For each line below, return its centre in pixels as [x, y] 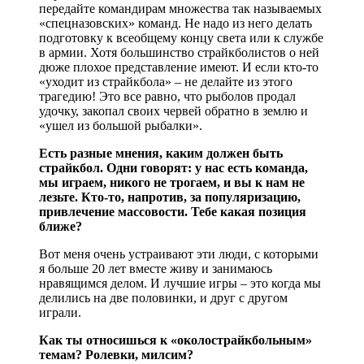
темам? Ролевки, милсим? [116, 354]
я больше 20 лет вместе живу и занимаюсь [156, 268]
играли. [60, 312]
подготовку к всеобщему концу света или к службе [181, 37]
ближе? [61, 226]
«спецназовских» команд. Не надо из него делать [175, 23]
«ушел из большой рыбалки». [121, 125]
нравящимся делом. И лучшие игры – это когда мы [180, 283]
